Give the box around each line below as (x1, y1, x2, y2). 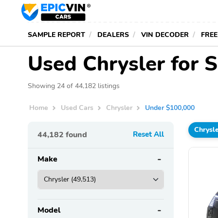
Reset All (133, 129, 164, 139)
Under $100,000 (145, 103, 195, 113)
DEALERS (97, 30, 129, 39)
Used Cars (61, 103, 94, 113)
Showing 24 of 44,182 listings (28, 81, 120, 91)
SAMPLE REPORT (28, 30, 85, 39)
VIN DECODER (141, 30, 189, 39)
